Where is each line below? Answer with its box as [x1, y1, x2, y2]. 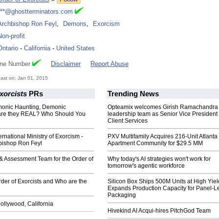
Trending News [108, 89, 159, 98]
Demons [63, 20, 87, 28]
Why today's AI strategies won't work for [108, 155, 211, 163]
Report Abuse [90, 60, 129, 68]
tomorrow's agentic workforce [108, 162, 185, 170]
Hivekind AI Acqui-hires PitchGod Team [108, 207, 211, 215]
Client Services [108, 117, 148, 125]
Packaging [108, 192, 136, 199]
